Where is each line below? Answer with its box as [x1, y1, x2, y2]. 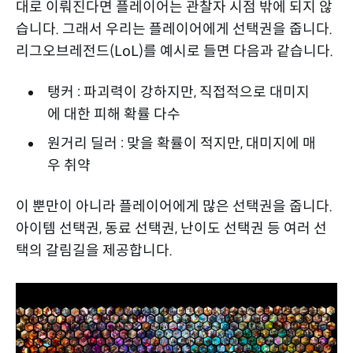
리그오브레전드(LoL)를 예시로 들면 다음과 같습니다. [16, 43, 333, 61]
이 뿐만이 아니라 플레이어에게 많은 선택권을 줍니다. [16, 198, 333, 216]
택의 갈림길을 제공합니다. [16, 242, 173, 260]
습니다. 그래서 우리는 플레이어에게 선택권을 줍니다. [16, 20, 333, 39]
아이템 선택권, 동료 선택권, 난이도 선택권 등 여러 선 [16, 220, 327, 238]
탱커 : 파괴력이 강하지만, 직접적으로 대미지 [46, 84, 310, 102]
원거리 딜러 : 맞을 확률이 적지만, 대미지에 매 [46, 135, 316, 153]
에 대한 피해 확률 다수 [46, 106, 180, 124]
